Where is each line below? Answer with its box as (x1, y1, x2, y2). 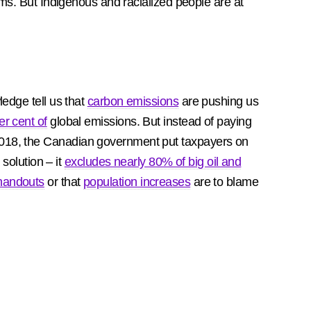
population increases (83, 175, 191, 189)
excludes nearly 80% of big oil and (64, 155, 242, 169)
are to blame (190, 175, 259, 189)
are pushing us (178, 94, 259, 108)
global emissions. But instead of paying (47, 115, 252, 128)
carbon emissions (87, 94, 179, 108)
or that (44, 175, 83, 189)
